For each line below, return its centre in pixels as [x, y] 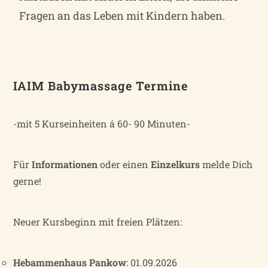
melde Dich [226, 164]
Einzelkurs [176, 164]
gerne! [28, 181]
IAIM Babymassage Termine [101, 85]
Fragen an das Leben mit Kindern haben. [122, 15]
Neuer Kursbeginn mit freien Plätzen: [98, 221]
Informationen [65, 164]
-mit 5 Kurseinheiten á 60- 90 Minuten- [102, 123]
